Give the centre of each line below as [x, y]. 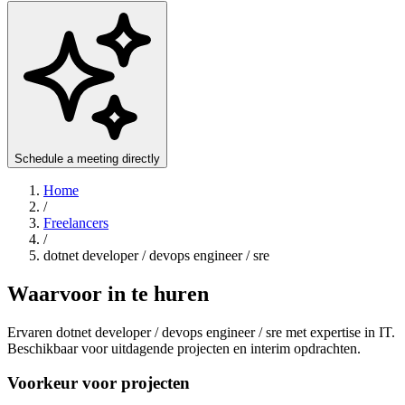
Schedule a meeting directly [87, 158]
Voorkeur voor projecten [99, 383]
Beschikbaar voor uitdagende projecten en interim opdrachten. [184, 348]
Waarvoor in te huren [108, 293]
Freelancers [76, 222]
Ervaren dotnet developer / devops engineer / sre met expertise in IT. [201, 332]
